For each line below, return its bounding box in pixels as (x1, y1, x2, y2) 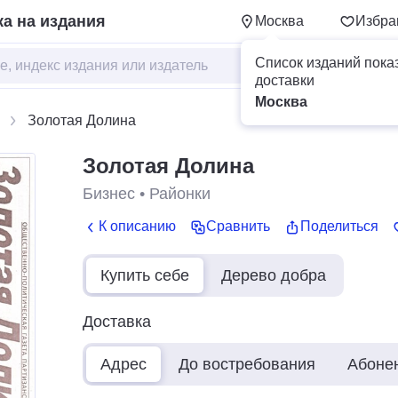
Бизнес (83, 185, 135, 203)
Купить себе (100, 266, 189, 284)
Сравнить (206, 219, 270, 235)
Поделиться (300, 219, 378, 235)
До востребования (179, 354, 315, 373)
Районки (149, 185, 211, 203)
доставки (255, 73, 314, 88)
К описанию (99, 219, 176, 235)
